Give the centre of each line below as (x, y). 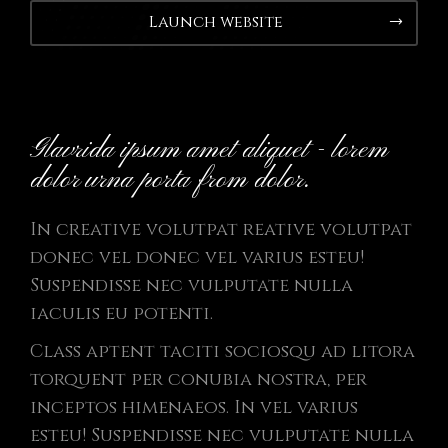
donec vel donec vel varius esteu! (197, 257)
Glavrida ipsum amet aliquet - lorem (209, 150)
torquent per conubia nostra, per (198, 379)
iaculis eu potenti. (121, 313)
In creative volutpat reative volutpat (221, 229)
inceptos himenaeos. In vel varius (194, 407)
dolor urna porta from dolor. (170, 180)
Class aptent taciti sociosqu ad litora (222, 351)
